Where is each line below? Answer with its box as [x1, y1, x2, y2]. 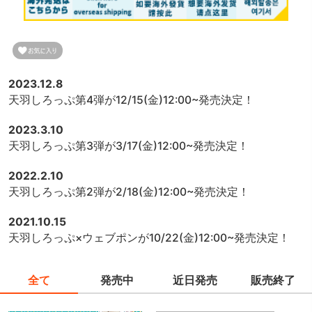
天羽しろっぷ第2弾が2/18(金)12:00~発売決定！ [8, 185, 250, 199]
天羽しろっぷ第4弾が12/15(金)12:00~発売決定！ [8, 93, 255, 107]
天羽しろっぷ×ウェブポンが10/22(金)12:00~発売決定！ [8, 231, 290, 245]
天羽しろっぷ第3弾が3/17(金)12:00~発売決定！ [8, 139, 249, 153]
